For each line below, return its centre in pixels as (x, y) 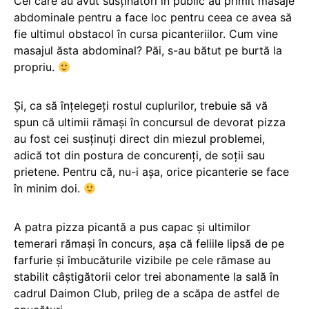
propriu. (36, 67)
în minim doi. (49, 189)
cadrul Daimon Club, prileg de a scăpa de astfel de (147, 293)
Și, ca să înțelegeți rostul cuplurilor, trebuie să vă (141, 106)
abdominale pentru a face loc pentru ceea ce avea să (153, 18)
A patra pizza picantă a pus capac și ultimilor (132, 227)
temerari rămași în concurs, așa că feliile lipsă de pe (149, 244)
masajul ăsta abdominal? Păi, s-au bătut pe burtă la (148, 51)
